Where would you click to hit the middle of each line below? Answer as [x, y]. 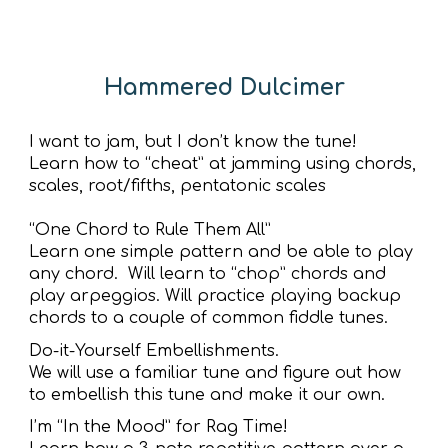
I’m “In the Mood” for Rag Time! [159, 427]
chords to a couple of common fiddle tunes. [209, 317]
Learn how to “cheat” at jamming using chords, [223, 163]
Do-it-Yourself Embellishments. [154, 350]
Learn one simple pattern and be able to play [221, 251]
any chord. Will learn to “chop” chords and [208, 273]
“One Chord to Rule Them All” [150, 229]
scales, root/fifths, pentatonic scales [178, 185]
